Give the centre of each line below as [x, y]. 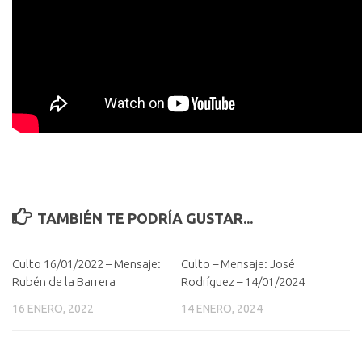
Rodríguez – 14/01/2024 [243, 282]
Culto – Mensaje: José [238, 264]
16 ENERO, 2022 [53, 309]
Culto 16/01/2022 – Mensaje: [86, 264]
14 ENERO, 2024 [222, 309]
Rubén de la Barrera [64, 282]
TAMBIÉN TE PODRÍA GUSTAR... [145, 218]
